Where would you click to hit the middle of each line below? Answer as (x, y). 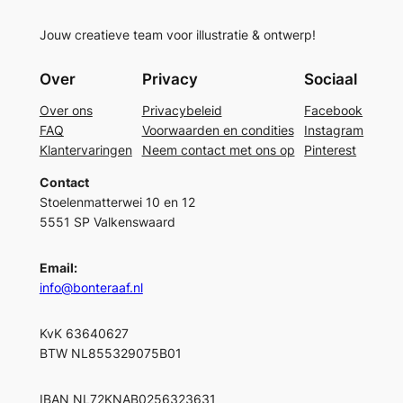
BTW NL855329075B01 (110, 353)
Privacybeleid (182, 110)
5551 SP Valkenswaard (107, 222)
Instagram (334, 130)
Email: (58, 268)
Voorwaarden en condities (218, 130)
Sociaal (331, 79)
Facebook (334, 110)
